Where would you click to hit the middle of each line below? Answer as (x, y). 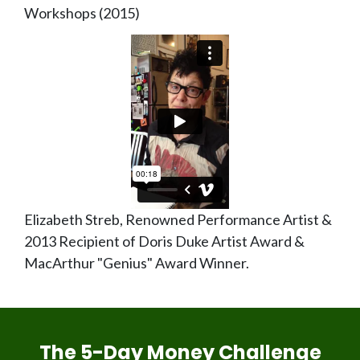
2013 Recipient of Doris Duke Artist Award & (164, 241)
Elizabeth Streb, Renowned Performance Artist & (178, 220)
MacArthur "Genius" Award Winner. (137, 263)
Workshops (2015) (82, 13)
